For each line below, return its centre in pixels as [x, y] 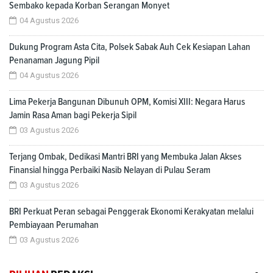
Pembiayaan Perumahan [54, 225]
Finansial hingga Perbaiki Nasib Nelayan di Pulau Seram [110, 170]
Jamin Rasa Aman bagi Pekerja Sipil [73, 115]
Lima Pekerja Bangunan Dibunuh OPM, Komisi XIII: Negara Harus [127, 101]
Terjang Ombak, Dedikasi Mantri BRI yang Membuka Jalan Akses [125, 156]
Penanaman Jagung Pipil [54, 60]
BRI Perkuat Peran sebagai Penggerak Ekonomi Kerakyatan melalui [131, 211]
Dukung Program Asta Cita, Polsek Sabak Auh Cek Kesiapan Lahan [130, 47]
